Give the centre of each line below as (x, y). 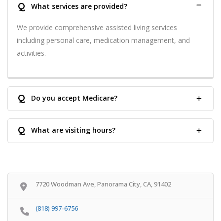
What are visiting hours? (73, 130)
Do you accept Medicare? (74, 98)
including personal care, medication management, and (103, 40)
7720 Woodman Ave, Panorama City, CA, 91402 (103, 184)
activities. (31, 53)
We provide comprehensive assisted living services (97, 27)
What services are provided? (79, 6)
